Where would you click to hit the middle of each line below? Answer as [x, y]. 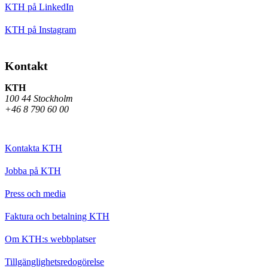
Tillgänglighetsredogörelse [54, 261]
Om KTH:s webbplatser [50, 239]
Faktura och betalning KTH [57, 216]
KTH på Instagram [40, 29]
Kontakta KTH [33, 148]
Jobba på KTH [33, 170]
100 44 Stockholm [39, 98]
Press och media [35, 193]
